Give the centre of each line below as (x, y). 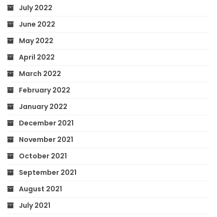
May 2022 (36, 40)
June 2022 (37, 24)
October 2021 (43, 156)
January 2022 (43, 106)
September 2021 (48, 172)
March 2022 (40, 73)
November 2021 (46, 139)
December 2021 (46, 123)
